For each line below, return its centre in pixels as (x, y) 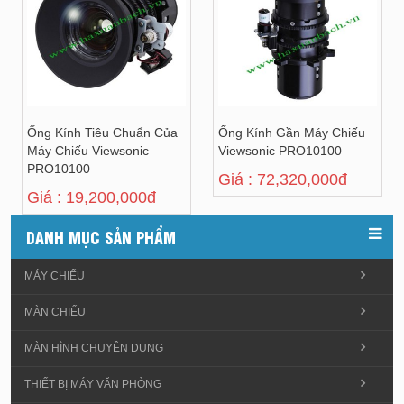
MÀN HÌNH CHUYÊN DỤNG (94, 348)
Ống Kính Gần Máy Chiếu (292, 132)
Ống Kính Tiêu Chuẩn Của (102, 132)
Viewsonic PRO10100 (280, 150)
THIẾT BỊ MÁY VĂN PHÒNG (93, 384)
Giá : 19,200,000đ (92, 197)
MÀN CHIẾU (55, 312)
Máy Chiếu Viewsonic (88, 150)
